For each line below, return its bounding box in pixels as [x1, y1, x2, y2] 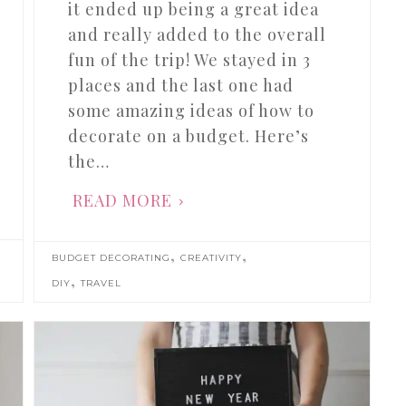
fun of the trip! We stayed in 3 [68, 49, 312, 72]
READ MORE [72, 189, 173, 212]
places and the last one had [68, 74, 295, 97]
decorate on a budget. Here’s [68, 125, 310, 148]
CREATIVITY [179, 252, 242, 265]
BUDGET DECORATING [51, 252, 170, 265]
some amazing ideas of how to [68, 100, 315, 122]
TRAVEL [80, 277, 121, 290]
